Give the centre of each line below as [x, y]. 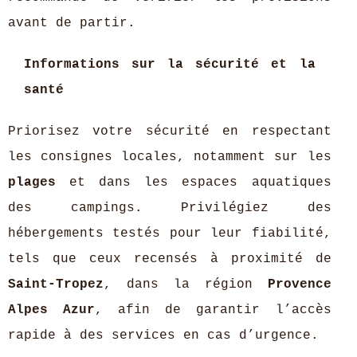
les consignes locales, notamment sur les [170, 157]
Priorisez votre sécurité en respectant [170, 131]
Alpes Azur [52, 310]
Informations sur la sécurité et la [170, 65]
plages [32, 182]
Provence [299, 284]
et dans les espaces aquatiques [194, 182]
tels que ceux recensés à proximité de [170, 259]
